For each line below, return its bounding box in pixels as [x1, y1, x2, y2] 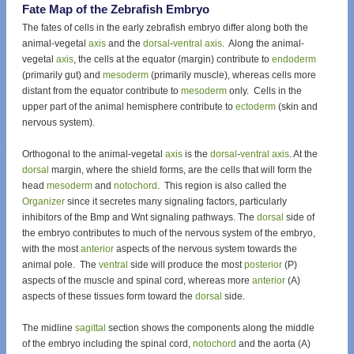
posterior [244, 259, 282, 271]
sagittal [75, 322, 106, 334]
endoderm [272, 54, 316, 66]
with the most [22, 243, 81, 255]
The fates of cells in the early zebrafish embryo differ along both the [22, 22, 308, 34]
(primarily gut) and [22, 70, 103, 81]
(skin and [276, 101, 318, 113]
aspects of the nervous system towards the [114, 243, 297, 255]
